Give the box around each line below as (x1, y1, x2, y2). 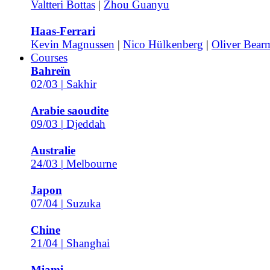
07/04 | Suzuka (31, 197, 101, 210)
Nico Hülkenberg (123, 38, 203, 51)
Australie (31, 144, 75, 157)
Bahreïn (31, 64, 71, 77)
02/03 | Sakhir (31, 78, 96, 90)
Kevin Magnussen (31, 38, 115, 51)
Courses (31, 51, 67, 64)
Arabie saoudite (31, 104, 108, 117)
